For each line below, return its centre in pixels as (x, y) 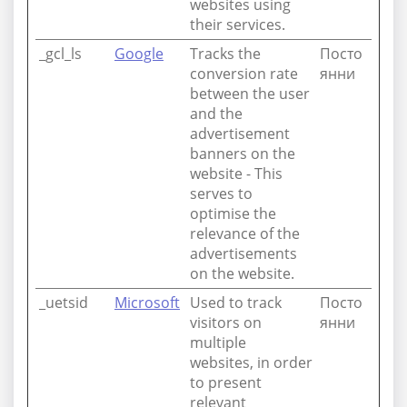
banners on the (243, 154)
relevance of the (245, 233)
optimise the (233, 213)
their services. (238, 25)
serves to (221, 194)
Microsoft (147, 303)
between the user (250, 94)
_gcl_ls (60, 54)
